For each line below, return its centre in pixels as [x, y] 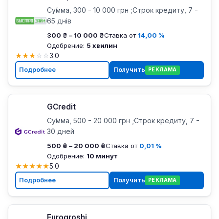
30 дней [60, 131]
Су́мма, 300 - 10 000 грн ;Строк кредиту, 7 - [122, 10]
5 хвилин [102, 45]
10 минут [102, 156]
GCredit [61, 107]
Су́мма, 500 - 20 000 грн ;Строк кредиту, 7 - [123, 120]
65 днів [59, 21]
